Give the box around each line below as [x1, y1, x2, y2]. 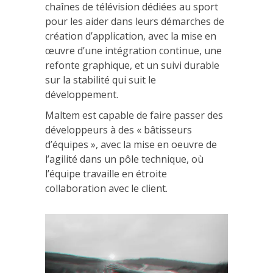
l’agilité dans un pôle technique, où [45, 152, 204, 166]
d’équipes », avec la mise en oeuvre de [45, 137, 217, 151]
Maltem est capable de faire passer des [45, 108, 223, 122]
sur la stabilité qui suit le [45, 73, 156, 87]
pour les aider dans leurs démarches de [45, 14, 224, 28]
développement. [45, 87, 118, 101]
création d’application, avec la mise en [45, 29, 216, 43]
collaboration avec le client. [45, 181, 168, 195]
